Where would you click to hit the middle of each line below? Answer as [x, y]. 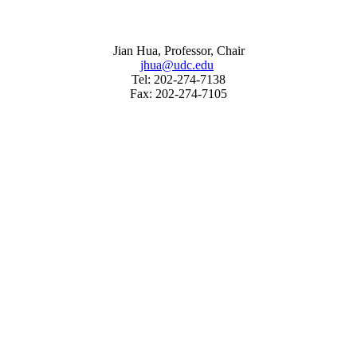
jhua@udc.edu [177, 65]
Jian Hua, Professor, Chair [178, 50]
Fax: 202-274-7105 [178, 93]
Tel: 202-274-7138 [178, 79]
